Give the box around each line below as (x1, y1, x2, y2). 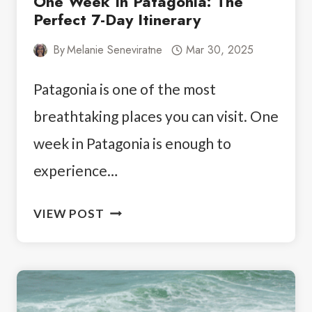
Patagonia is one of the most (33, 79, 216, 97)
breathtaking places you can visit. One (33, 107, 279, 125)
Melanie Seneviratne (67, 41, 163, 58)
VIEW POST (33, 205, 104, 221)
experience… (33, 161, 118, 179)
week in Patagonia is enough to (33, 134, 231, 152)
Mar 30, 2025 (185, 41, 253, 58)
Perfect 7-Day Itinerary (33, 8, 201, 31)
